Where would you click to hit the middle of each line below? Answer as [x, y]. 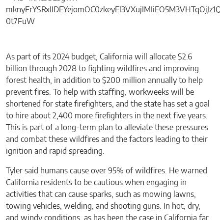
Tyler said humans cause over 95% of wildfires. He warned [107, 171]
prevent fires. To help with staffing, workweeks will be [100, 92]
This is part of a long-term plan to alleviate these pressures [107, 127]
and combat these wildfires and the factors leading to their [107, 139]
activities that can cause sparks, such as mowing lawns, [101, 194]
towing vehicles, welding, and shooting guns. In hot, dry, [103, 206]
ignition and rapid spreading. [55, 151]
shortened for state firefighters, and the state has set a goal [108, 104]
